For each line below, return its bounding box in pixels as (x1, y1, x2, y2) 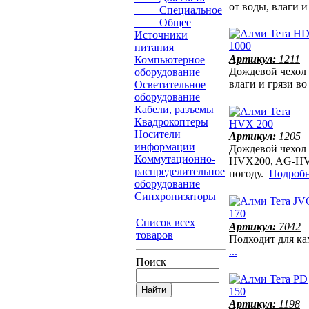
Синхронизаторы (134, 190, 216, 203)
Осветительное (134, 79, 206, 91)
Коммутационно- (134, 153, 215, 166)
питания (134, 41, 174, 54)
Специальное (134, 4, 222, 17)
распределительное (134, 166, 225, 178)
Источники (134, 29, 188, 41)
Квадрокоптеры (134, 116, 208, 128)
